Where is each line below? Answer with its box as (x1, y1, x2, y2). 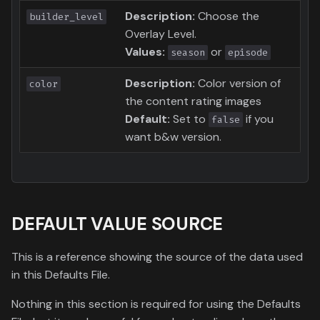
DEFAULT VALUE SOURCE (11, 211, 223, 236)
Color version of (195, 75, 281, 91)
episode (228, 46, 268, 59)
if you (243, 111, 274, 126)
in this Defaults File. (11, 266, 110, 282)
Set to (170, 111, 209, 126)
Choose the (195, 8, 259, 24)
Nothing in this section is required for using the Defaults (11, 296, 301, 311)
